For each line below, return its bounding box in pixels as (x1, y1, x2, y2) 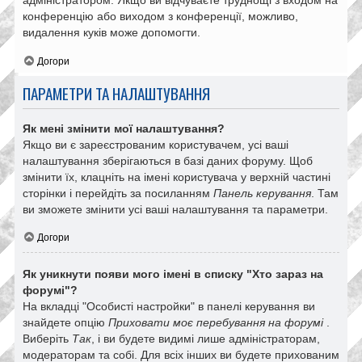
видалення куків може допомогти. (23, 26, 200, 40)
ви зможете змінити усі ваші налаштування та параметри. (23, 203, 328, 217)
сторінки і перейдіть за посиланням (23, 187, 213, 200)
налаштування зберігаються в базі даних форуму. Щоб (23, 154, 313, 168)
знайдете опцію (23, 315, 108, 329)
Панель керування (213, 187, 311, 200)
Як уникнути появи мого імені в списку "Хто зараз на (23, 267, 323, 280)
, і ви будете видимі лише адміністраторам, (91, 331, 320, 345)
